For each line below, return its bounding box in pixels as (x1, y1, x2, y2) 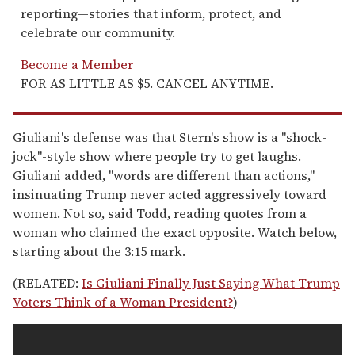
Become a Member (21, 55, 133, 73)
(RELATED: (13, 273, 82, 292)
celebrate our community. (21, 23, 175, 41)
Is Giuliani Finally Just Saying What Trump (82, 273, 340, 292)
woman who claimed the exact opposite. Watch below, (13, 223, 337, 241)
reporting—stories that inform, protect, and (21, 4, 281, 22)
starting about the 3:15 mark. (13, 242, 185, 260)
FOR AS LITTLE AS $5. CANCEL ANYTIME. (21, 74, 273, 92)
